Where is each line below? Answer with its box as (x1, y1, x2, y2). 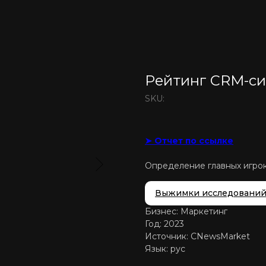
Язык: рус (145, 243, 185, 254)
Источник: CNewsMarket (145, 231, 250, 242)
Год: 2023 (145, 218, 184, 229)
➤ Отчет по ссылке (145, 135, 233, 146)
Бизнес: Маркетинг (145, 206, 227, 217)
